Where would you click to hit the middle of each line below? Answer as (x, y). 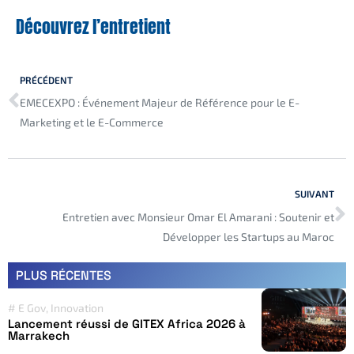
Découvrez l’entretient (93, 27)
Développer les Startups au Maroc (249, 236)
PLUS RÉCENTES (64, 275)
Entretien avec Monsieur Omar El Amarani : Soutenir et (198, 217)
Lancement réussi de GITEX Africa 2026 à (127, 324)
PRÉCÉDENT (46, 79)
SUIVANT (314, 194)
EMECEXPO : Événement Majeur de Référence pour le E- (160, 103)
